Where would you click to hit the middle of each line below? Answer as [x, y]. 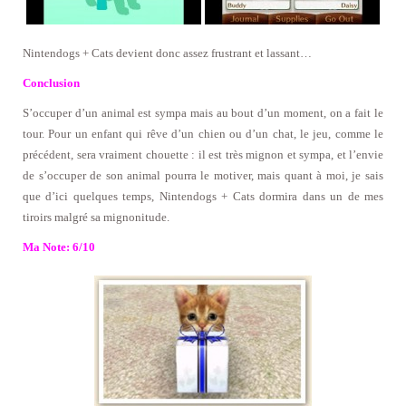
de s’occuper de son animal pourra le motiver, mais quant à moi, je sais [203, 175]
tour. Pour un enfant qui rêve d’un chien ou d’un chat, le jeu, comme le [203, 133]
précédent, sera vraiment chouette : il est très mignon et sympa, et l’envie [203, 154]
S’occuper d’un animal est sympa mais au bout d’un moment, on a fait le [203, 112]
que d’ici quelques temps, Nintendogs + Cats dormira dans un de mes [203, 196]
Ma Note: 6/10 [59, 246]
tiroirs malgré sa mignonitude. [96, 217]
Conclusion [51, 82]
